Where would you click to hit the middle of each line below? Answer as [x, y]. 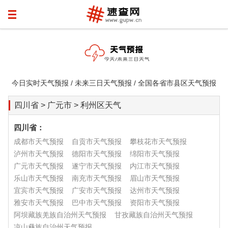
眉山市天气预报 [155, 178]
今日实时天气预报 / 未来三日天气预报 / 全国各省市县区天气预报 [114, 83]
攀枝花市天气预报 [158, 141]
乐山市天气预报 [39, 178]
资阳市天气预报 [155, 203]
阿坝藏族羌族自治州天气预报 [60, 215]
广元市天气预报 [39, 166]
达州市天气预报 [155, 190]
